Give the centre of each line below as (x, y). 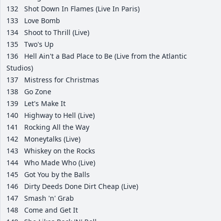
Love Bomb (42, 21)
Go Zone (38, 92)
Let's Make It (45, 104)
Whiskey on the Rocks (60, 151)
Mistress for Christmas (62, 80)
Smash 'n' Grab (49, 198)
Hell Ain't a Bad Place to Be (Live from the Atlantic (106, 56)
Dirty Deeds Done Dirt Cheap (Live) (81, 186)
